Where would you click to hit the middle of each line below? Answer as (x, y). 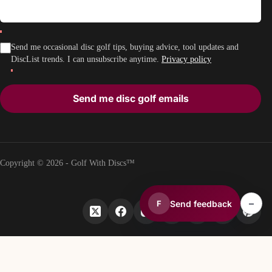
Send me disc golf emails (131, 99)
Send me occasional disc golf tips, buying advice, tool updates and (125, 47)
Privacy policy (186, 59)
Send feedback (201, 203)
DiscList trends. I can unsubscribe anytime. (86, 59)
